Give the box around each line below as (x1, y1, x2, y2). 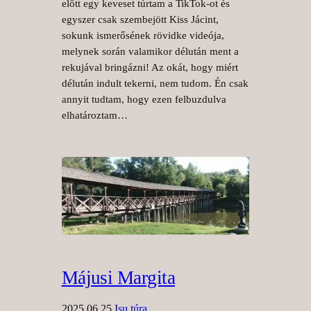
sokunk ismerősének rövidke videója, (61, 30, 224, 42)
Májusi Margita (61, 267, 176, 289)
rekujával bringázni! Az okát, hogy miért (61, 62, 238, 74)
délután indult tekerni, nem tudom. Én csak (61, 78, 249, 90)
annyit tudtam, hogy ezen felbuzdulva (61, 94, 226, 106)
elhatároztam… (61, 110, 128, 121)
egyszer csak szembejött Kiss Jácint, (61, 14, 219, 26)
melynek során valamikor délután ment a (61, 46, 239, 58)
